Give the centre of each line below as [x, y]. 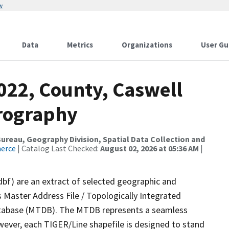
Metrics [80, 45]
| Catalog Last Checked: [58, 148]
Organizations [147, 45]
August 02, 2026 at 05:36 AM [150, 148]
